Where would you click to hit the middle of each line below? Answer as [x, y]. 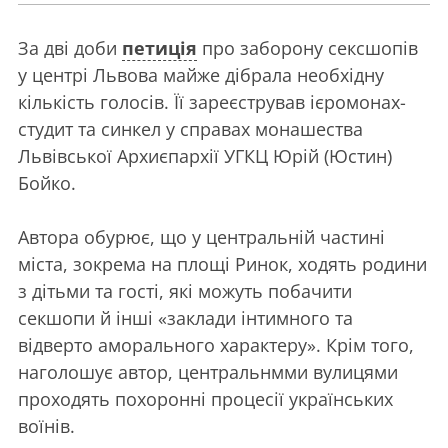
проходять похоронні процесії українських [205, 398]
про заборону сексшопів [307, 47]
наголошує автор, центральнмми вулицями [208, 371]
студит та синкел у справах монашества [190, 128]
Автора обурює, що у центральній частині [201, 236]
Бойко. [47, 182]
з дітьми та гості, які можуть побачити [185, 290]
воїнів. [46, 425]
